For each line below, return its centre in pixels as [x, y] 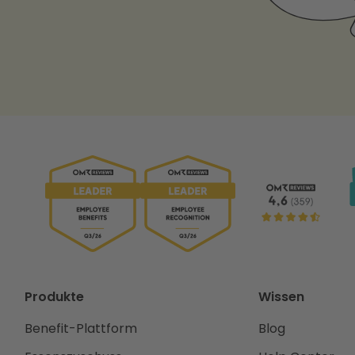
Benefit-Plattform [81, 329]
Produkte [55, 297]
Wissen [281, 297]
